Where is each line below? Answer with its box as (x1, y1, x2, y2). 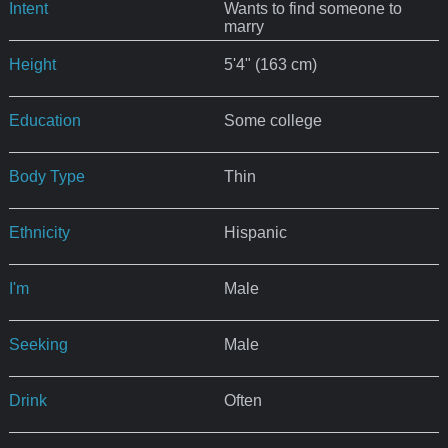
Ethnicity (8, 223, 70, 241)
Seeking (8, 335, 68, 353)
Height (8, 55, 56, 73)
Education (8, 111, 81, 129)
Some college (223, 111, 322, 129)
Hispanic (223, 223, 287, 241)
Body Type (8, 167, 85, 185)
